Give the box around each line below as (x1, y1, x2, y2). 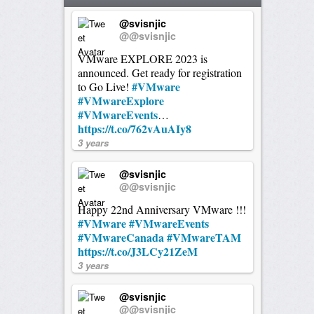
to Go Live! (77, 78, 132, 94)
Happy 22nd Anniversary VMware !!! (77, 201, 246, 217)
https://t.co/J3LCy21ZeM (77, 243, 198, 259)
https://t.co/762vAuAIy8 (77, 120, 191, 137)
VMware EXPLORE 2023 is (77, 50, 207, 66)
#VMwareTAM (166, 228, 241, 245)
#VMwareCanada (77, 228, 164, 245)
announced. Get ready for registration (77, 64, 242, 80)
